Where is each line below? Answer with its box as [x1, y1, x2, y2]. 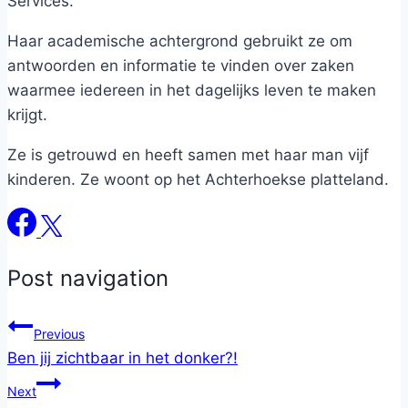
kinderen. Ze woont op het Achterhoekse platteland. [7, 169, 389, 189]
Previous [34, 325, 85, 342]
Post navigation [7, 264, 168, 291]
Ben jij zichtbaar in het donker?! [7, 348, 238, 367]
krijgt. [7, 105, 47, 124]
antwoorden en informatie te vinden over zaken [7, 56, 354, 75]
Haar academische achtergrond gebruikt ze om [7, 31, 352, 50]
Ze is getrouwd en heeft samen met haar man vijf [7, 145, 369, 164]
